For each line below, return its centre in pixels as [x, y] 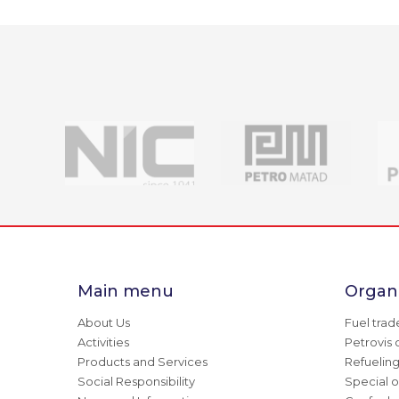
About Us [104, 323]
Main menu [126, 292]
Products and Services [142, 362]
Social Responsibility [136, 382]
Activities [103, 342]
